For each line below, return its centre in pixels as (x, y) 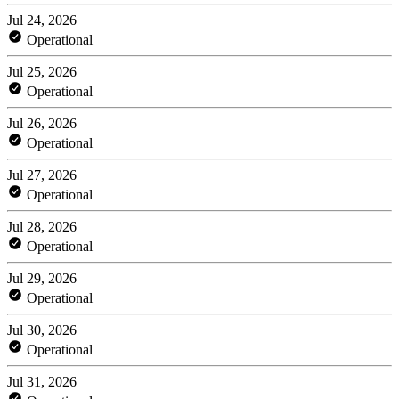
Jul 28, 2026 (42, 226)
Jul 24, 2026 (42, 20)
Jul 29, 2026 (42, 278)
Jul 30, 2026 (42, 330)
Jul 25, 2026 (42, 71)
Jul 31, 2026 (42, 381)
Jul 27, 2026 (42, 175)
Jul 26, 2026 (42, 123)
